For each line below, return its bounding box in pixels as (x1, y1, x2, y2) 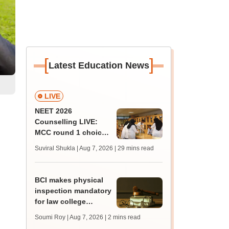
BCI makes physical (35, 176, 104, 184)
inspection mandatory (35, 187, 112, 195)
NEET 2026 (35, 107, 73, 115)
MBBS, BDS (35, 150, 75, 158)
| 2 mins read (105, 214, 141, 221)
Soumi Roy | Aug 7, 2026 (35, 214, 104, 221)
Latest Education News (48, 60, 149, 71)
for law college (35, 197, 86, 205)
